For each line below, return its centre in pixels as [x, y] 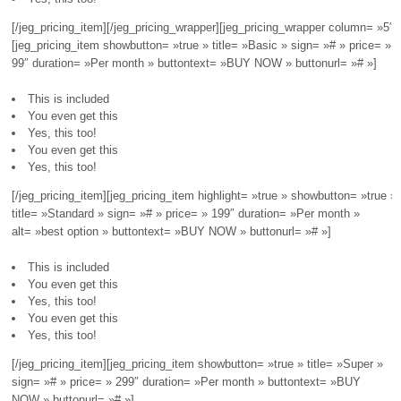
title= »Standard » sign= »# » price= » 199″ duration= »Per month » [185, 214]
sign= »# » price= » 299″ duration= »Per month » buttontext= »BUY [186, 382]
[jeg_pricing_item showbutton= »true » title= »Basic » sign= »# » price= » [201, 46]
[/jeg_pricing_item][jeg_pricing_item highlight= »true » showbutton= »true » [204, 196]
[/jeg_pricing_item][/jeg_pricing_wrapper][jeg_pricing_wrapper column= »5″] [204, 28]
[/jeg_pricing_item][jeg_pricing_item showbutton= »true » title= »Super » [197, 364]
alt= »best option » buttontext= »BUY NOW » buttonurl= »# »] [171, 232]
